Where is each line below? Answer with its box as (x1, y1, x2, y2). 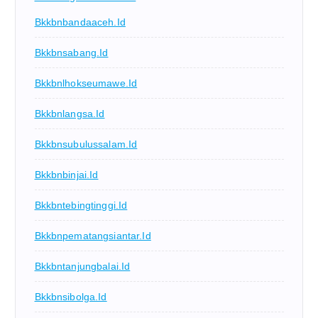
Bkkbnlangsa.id (34, 107, 105, 119)
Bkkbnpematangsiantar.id (34, 229, 151, 241)
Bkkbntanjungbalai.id (34, 260, 131, 272)
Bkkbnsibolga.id (34, 290, 107, 302)
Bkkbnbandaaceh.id (34, 16, 126, 28)
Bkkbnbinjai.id (34, 168, 99, 180)
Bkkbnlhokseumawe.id (34, 77, 138, 89)
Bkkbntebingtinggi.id (34, 199, 128, 211)
